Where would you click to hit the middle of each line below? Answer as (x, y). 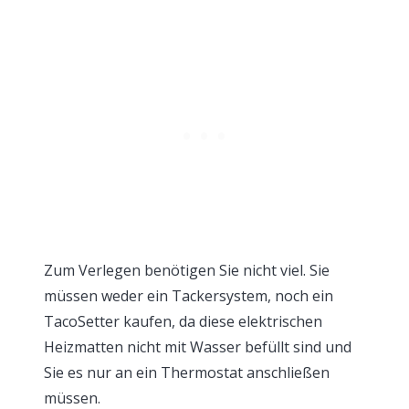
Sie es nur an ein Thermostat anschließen (187, 372)
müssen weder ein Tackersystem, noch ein (189, 296)
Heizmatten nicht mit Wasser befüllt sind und (198, 347)
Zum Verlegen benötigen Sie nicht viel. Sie (187, 270)
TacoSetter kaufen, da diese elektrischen (183, 321)
